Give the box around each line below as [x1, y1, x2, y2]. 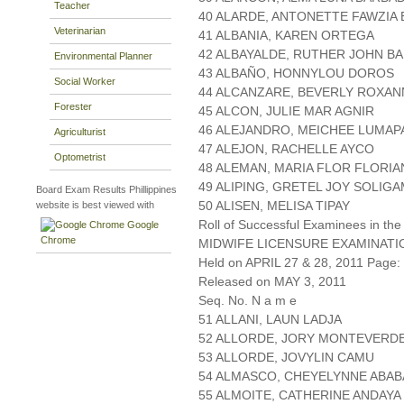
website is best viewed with [36, 199, 154, 210]
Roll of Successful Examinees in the [198, 217, 401, 233]
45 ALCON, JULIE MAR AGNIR [198, 104, 374, 119]
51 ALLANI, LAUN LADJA [198, 312, 342, 327]
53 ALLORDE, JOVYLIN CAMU [198, 350, 374, 365]
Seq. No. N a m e [198, 293, 297, 308]
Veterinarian [54, 24, 106, 36]
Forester [54, 100, 92, 112]
